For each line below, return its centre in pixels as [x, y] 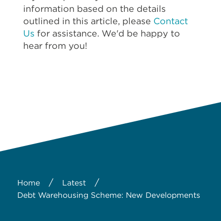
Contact [171, 21]
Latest [74, 183]
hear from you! [55, 46]
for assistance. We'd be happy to [107, 34]
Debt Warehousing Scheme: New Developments [109, 195]
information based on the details [94, 9]
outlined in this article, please [88, 21]
